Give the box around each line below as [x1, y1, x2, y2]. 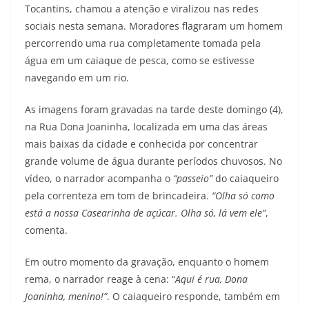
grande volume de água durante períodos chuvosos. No [25, 154, 282, 168]
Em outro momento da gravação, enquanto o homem [25, 255, 269, 268]
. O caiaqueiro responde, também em [107, 289, 280, 303]
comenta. [25, 223, 68, 237]
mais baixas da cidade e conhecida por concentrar [25, 137, 258, 150]
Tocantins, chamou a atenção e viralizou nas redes [25, 1, 259, 15]
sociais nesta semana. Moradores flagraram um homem [25, 19, 283, 32]
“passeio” [173, 171, 212, 185]
